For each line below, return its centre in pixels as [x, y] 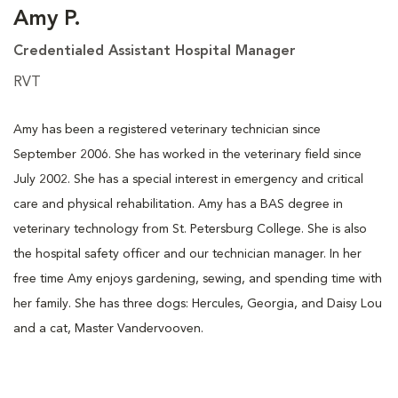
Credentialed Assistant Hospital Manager [155, 51]
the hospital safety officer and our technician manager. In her [187, 254]
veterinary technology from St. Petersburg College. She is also [190, 229]
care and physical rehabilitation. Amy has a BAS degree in [178, 204]
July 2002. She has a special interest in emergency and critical [188, 179]
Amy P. [47, 19]
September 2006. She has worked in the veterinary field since [187, 154]
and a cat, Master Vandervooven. [108, 328]
